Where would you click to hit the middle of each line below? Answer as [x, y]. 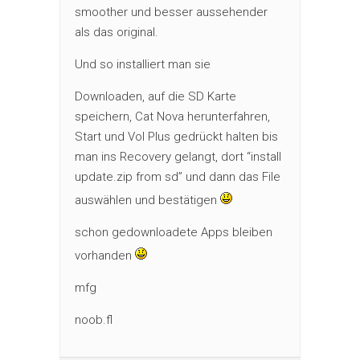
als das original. [117, 32]
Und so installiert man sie [143, 64]
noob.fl [94, 319]
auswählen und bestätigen [147, 200]
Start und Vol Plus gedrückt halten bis [176, 136]
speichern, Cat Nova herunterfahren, [172, 116]
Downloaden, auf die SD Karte [155, 96]
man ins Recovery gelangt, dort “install [178, 156]
